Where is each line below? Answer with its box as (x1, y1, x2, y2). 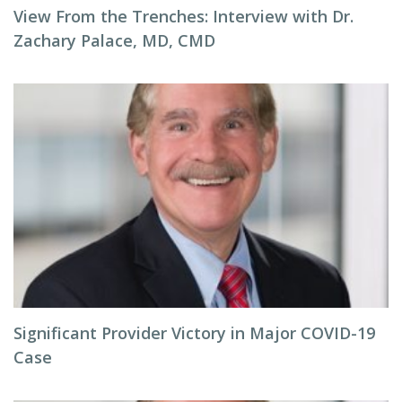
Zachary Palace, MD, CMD (13, 30, 215, 51)
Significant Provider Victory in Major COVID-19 (13, 322, 375, 344)
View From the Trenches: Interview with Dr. (13, 5, 354, 27)
